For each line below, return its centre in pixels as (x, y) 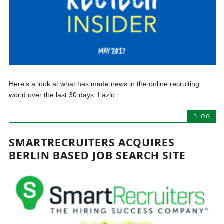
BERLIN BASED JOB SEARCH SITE (98, 156)
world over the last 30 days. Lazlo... (65, 95)
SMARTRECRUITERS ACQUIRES (92, 143)
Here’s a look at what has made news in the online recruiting (104, 84)
